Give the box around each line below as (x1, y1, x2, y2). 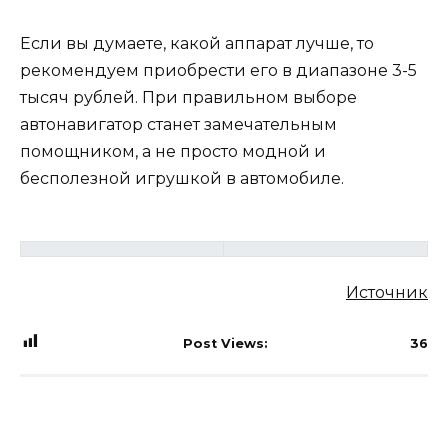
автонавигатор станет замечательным (20, 115, 337, 135)
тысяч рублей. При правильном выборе (20, 88, 357, 108)
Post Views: (182, 335, 268, 351)
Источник (346, 282, 428, 302)
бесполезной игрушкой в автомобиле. (20, 169, 344, 189)
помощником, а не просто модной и (20, 142, 326, 162)
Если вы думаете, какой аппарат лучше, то (20, 34, 374, 54)
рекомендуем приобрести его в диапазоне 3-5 (20, 61, 417, 81)
